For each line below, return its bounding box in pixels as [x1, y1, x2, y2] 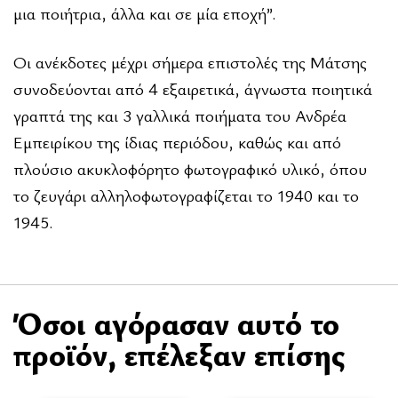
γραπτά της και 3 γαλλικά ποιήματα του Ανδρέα [13, 103, 346, 127]
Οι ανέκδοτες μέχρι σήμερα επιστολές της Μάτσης [13, 50, 367, 74]
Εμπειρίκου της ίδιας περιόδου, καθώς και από [13, 130, 341, 154]
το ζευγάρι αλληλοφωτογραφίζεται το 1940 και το [13, 183, 359, 207]
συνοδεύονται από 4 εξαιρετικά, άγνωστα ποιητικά [13, 76, 372, 100]
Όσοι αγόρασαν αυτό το [13, 301, 339, 344]
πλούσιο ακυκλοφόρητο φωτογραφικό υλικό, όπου [13, 156, 367, 180]
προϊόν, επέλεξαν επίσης [13, 332, 345, 375]
